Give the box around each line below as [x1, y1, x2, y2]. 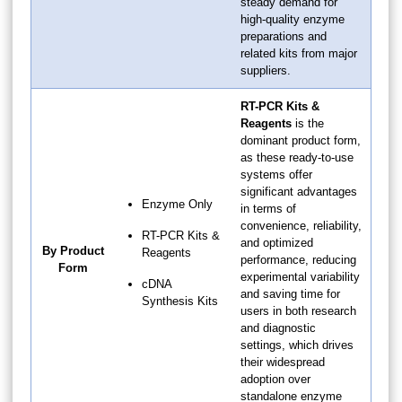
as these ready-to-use [240, 150, 354, 164]
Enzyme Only [142, 197, 213, 211]
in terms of [240, 201, 296, 215]
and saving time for [240, 286, 340, 301]
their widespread [240, 354, 325, 369]
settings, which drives [240, 337, 354, 352]
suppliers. [240, 63, 291, 77]
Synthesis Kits [142, 293, 218, 308]
